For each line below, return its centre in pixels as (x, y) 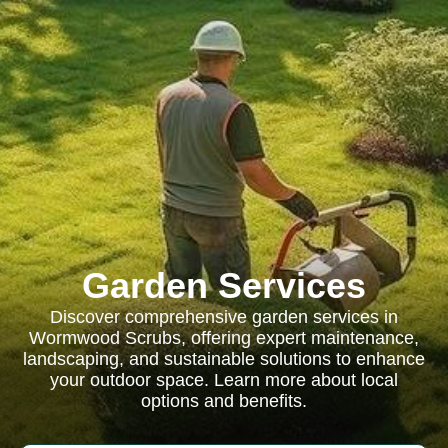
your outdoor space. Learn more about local (224, 380)
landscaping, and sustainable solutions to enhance (224, 359)
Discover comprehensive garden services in (224, 317)
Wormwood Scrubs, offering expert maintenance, (224, 338)
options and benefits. (224, 401)
